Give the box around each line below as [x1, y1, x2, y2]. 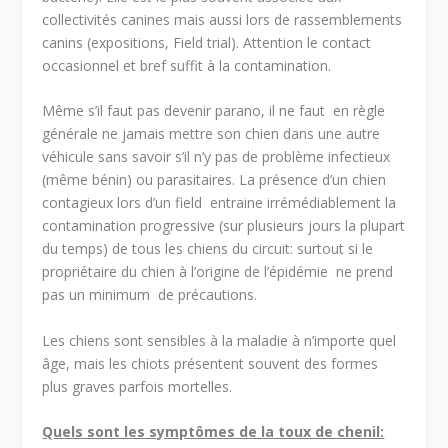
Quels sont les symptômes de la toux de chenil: [42, 422, 385, 442]
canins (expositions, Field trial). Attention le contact [42, 33, 372, 53]
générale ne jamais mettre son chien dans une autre [42, 124, 381, 144]
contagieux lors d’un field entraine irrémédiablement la [42, 193, 397, 213]
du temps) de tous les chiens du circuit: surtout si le [42, 239, 374, 259]
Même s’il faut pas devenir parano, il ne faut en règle [42, 101, 386, 121]
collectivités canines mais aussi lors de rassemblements [42, 10, 403, 30]
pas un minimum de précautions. [42, 285, 258, 305]
